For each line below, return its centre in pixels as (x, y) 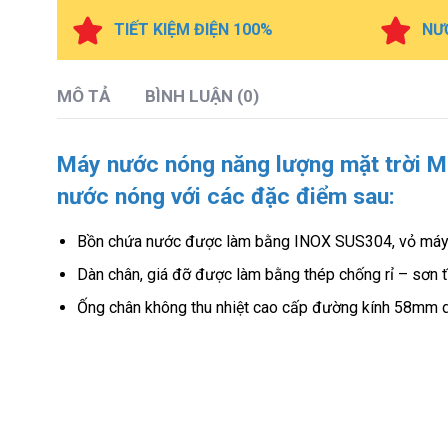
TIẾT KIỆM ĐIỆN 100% (193, 29)
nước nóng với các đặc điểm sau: (226, 196)
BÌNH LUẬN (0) (202, 96)
